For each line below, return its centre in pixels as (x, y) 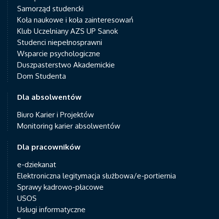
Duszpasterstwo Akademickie (66, 65)
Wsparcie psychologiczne (59, 54)
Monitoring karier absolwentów (69, 126)
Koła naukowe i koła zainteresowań (75, 20)
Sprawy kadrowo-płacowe (60, 187)
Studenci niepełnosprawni (60, 42)
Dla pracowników (49, 147)
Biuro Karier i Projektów (55, 115)
